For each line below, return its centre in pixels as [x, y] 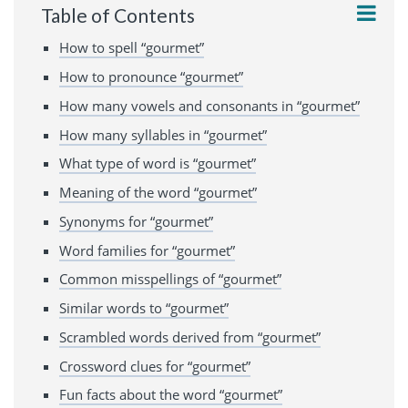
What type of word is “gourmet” [158, 163]
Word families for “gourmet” [147, 250]
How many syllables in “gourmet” [163, 134]
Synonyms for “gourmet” [136, 221]
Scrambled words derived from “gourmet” [190, 337]
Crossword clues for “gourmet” [155, 366]
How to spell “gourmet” [132, 48]
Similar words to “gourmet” [144, 308]
